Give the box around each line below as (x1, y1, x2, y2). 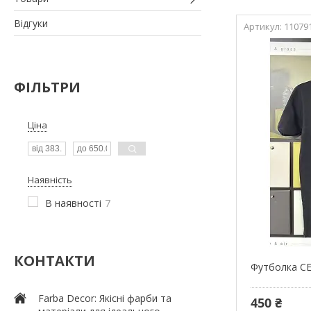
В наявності (45, 196, 101, 210)
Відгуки (14, 16, 48, 30)
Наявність (28, 173, 72, 186)
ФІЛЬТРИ (14, 77, 81, 96)
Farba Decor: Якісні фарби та (38, 291, 171, 305)
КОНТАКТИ (14, 251, 95, 270)
